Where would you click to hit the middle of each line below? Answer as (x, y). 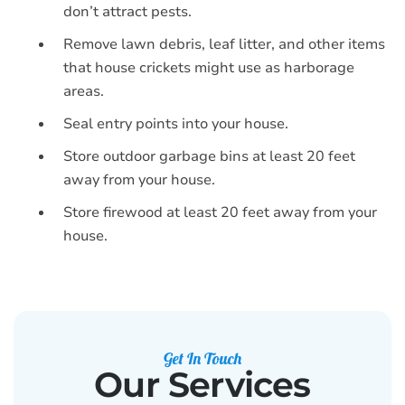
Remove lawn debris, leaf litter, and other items (224, 44)
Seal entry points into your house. (176, 124)
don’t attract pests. (127, 12)
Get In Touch (202, 358)
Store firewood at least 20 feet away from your (220, 212)
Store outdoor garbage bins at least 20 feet (209, 156)
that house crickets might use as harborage (209, 68)
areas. (84, 91)
